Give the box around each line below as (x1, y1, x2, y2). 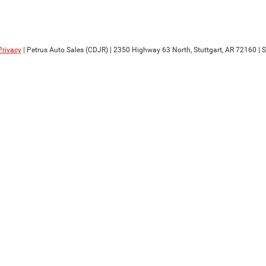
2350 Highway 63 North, (112, 46, 192, 54)
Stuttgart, (192, 46, 223, 54)
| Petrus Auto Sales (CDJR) (21, 46, 108, 54)
